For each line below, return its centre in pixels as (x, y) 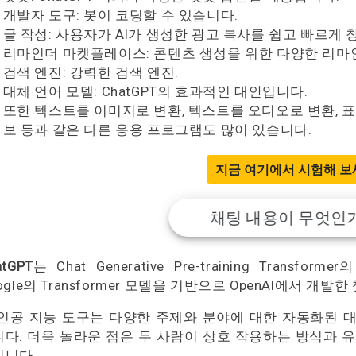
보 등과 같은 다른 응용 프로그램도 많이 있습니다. (157, 130)
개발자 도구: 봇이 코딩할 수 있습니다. (120, 15)
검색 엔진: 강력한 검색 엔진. (91, 72)
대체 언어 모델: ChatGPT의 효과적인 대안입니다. (155, 91)
